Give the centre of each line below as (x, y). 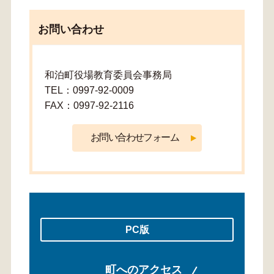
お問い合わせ (71, 29)
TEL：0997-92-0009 (89, 91)
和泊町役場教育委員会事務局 (109, 75)
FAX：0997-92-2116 (89, 106)
